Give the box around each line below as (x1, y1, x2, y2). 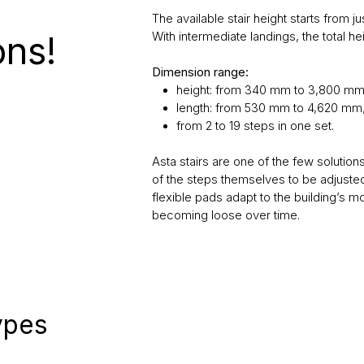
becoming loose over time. (151, 208, 300, 223)
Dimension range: (151, 65, 249, 80)
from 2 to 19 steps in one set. (175, 119, 334, 134)
